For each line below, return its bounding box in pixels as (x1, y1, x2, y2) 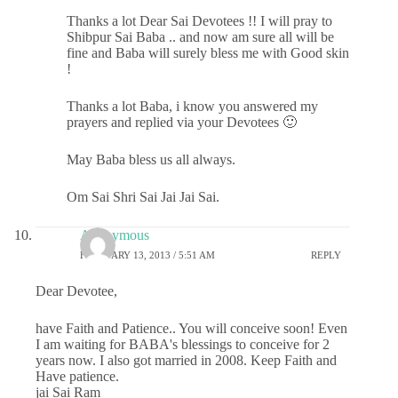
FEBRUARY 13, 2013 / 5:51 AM (80, 249, 215, 260)
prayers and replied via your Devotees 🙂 (67, 115, 297, 130)
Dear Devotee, (36, 283, 117, 298)
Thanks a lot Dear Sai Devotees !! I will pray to (67, 13, 332, 28)
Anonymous (80, 227, 149, 243)
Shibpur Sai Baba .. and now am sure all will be (67, 29, 334, 44)
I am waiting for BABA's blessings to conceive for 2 (36, 337, 330, 352)
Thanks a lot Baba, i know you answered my (67, 99, 318, 114)
